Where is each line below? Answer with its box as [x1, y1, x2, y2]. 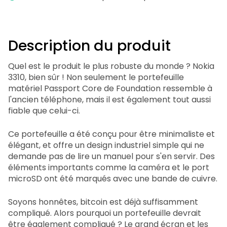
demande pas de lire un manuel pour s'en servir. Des [8, 150, 215, 163]
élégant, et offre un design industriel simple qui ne [8, 139, 204, 152]
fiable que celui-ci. [8, 105, 80, 117]
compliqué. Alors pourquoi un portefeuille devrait [8, 207, 201, 219]
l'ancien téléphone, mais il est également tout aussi [8, 94, 211, 106]
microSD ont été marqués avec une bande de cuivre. [8, 173, 217, 185]
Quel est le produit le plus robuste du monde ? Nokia [8, 60, 214, 72]
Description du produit [8, 35, 171, 56]
